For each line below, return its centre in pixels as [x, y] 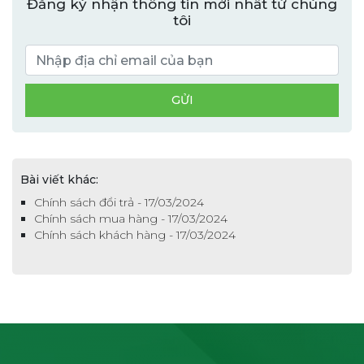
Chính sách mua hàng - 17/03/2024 [131, 219]
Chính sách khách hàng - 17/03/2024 [135, 235]
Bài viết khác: [59, 180]
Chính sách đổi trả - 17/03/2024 [119, 203]
